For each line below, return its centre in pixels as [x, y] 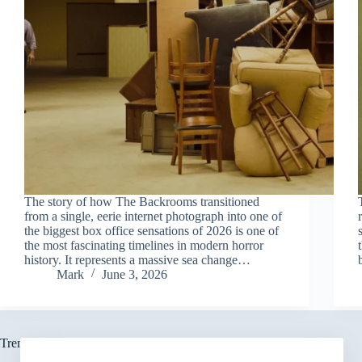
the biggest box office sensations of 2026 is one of [152, 230]
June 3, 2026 [135, 274]
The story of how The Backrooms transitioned [142, 201]
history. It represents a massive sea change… [137, 259]
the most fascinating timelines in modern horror [144, 245]
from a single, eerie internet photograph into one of [153, 216]
